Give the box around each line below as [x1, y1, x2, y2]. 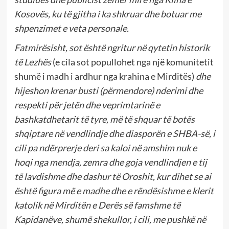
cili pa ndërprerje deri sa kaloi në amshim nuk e [14, 142, 197, 154]
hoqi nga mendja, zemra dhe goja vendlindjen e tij [14, 156, 207, 168]
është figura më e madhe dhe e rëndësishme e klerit [14, 185, 214, 197]
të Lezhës [14, 56, 51, 68]
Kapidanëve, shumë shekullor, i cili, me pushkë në [14, 214, 206, 225]
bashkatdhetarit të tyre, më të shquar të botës [14, 113, 195, 125]
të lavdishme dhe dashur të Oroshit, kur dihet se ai [14, 171, 211, 182]
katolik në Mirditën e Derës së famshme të [14, 199, 180, 211]
